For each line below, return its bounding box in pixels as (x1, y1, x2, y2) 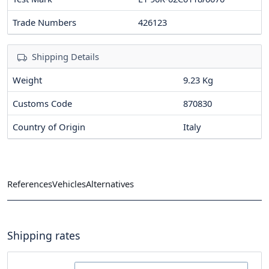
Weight (13, 74, 42, 86)
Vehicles (52, 177, 86, 190)
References (7, 177, 52, 190)
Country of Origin (13, 121, 85, 133)
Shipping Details (32, 50, 99, 63)
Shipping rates (7, 228, 80, 243)
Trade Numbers (13, 16, 76, 29)
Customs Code (13, 97, 72, 110)
